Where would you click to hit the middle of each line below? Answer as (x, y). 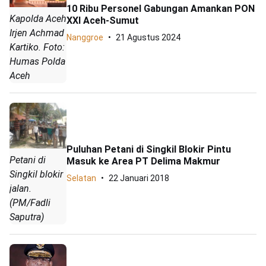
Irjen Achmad (37, 33)
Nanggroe (85, 38)
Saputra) (27, 217)
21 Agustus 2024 (148, 38)
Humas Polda (37, 62)
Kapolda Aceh (38, 19)
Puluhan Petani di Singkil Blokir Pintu (149, 149)
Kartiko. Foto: (37, 47)
